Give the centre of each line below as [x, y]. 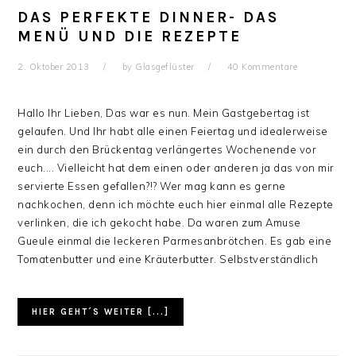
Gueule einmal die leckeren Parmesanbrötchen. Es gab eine [175, 241]
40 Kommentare [262, 67]
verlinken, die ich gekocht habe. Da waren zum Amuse [159, 222]
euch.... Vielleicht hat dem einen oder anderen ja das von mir [176, 168]
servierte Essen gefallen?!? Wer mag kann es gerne [152, 186]
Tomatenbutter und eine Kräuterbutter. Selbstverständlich [168, 259]
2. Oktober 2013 [54, 67]
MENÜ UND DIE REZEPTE [130, 37]
